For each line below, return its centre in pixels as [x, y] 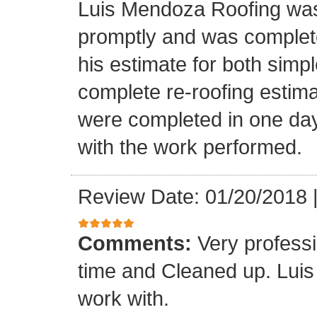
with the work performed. [190, 147]
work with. [123, 298]
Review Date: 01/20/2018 [192, 197]
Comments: [138, 243]
